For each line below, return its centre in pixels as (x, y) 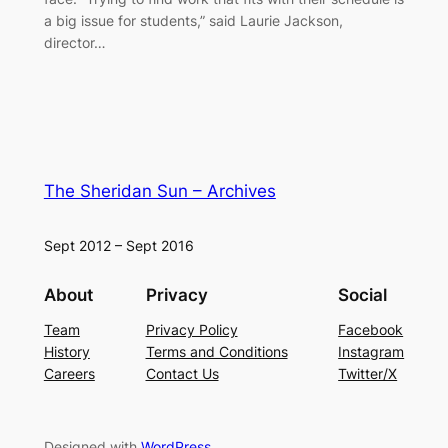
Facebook (371, 330)
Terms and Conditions (216, 352)
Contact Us (182, 374)
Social (363, 295)
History (66, 352)
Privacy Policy (191, 330)
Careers (69, 374)
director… (74, 42)
